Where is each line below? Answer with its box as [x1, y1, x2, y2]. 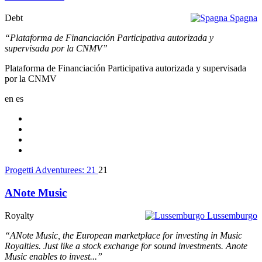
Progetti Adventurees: [5, 165, 87, 175]
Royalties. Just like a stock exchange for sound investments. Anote [5, 240, 247, 251]
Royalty [5, 210, 34, 220]
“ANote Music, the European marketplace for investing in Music [5, 230, 242, 240]
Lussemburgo [207, 210, 257, 220]
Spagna [230, 13, 257, 23]
